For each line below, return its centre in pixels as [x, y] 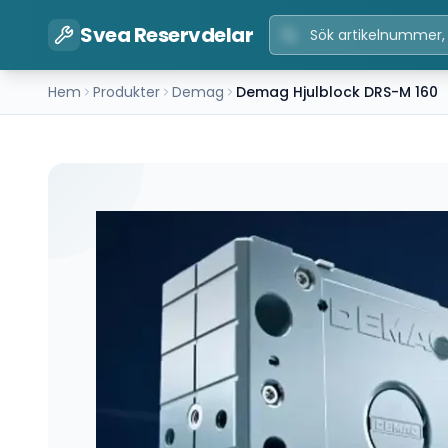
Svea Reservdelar [166, 35]
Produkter [126, 92]
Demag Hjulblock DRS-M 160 [337, 92]
